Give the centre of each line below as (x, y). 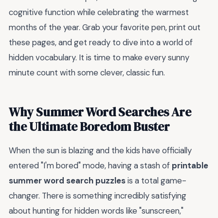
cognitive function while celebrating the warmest (99, 12)
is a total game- (156, 181)
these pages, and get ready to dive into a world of (101, 43)
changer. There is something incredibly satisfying (98, 196)
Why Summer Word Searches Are (100, 112)
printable (190, 166)
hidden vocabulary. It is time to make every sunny (99, 58)
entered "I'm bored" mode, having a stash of (90, 166)
